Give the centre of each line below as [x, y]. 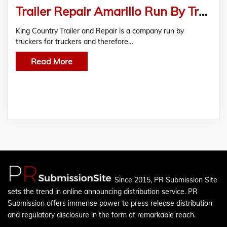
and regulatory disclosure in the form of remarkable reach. [102, 215]
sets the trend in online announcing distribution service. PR [103, 192]
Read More [52, 61]
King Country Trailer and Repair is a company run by [100, 31]
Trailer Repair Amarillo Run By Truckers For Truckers [203, 11]
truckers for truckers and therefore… [74, 42]
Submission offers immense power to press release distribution [110, 203]
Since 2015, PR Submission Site [166, 180]
